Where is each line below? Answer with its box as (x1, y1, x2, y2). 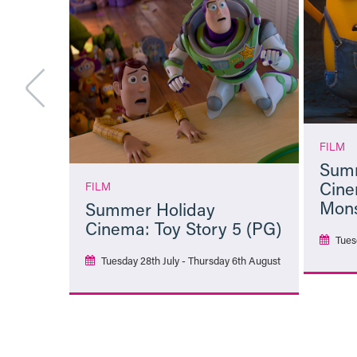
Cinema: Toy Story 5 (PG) (84, 217, 281, 241)
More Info (162, 300, 206, 314)
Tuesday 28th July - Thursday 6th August (100, 253, 280, 268)
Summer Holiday (84, 198, 215, 222)
